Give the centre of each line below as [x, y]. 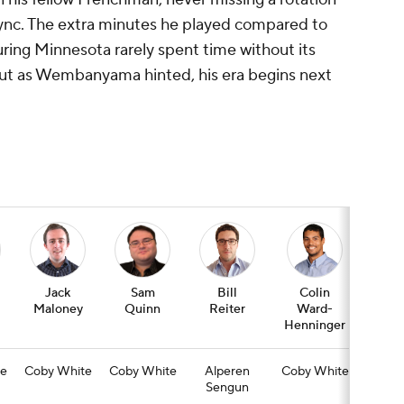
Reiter [227, 310]
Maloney [58, 310]
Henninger [315, 326]
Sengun [227, 388]
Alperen [227, 372]
